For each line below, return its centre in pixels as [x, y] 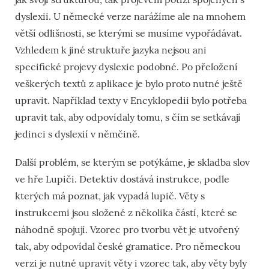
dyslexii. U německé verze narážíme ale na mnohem [130, 17]
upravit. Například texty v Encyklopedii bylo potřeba [131, 101]
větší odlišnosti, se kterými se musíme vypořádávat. [128, 33]
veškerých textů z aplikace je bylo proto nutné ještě [129, 84]
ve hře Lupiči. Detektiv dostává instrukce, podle [122, 179]
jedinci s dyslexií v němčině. [77, 134]
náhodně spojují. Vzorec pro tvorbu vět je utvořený [127, 230]
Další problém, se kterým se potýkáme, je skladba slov [132, 162]
